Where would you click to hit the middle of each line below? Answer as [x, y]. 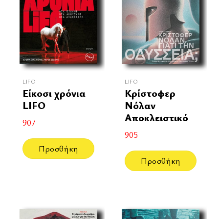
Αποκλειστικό [156, 117]
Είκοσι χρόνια [54, 93]
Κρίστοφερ [150, 93]
